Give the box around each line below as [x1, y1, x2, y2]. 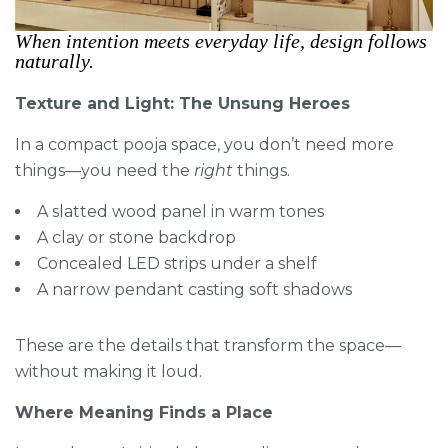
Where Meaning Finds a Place [15, 402, 273, 422]
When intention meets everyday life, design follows [15, 29, 427, 52]
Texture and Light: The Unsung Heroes [15, 93, 350, 113]
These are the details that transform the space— [15, 335, 401, 355]
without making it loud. [15, 361, 202, 381]
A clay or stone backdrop [37, 227, 236, 247]
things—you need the [15, 160, 194, 180]
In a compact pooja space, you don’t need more [15, 134, 394, 154]
